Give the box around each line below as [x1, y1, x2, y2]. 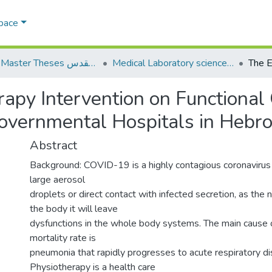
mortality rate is [30, 231, 96, 245]
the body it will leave [30, 202, 118, 216]
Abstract [30, 137, 77, 154]
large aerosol [30, 173, 85, 186]
